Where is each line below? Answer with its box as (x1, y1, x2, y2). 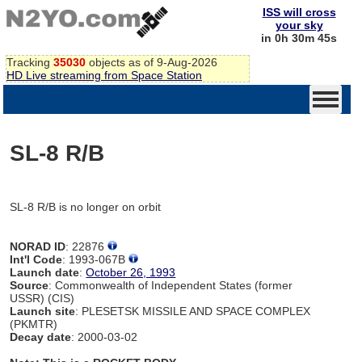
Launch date (10, 265, 80, 279)
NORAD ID (10, 239, 66, 253)
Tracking (6, 55, 53, 69)
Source (10, 278, 49, 292)
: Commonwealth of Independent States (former (48, 278, 293, 292)
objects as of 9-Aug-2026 (86, 55, 217, 69)
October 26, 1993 (86, 265, 176, 279)
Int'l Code (10, 252, 63, 266)
